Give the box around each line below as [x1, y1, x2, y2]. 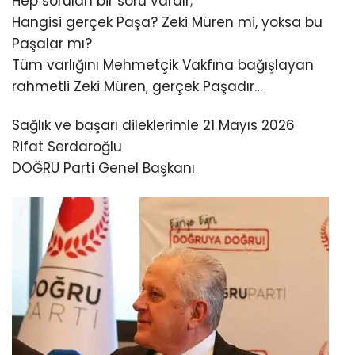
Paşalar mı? [12, 33, 92, 53]
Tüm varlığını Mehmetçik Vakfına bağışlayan [12, 55, 314, 74]
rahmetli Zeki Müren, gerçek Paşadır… [12, 76, 262, 96]
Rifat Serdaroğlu [12, 136, 122, 156]
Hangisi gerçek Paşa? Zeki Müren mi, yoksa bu [12, 12, 323, 32]
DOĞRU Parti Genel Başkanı [12, 158, 195, 177]
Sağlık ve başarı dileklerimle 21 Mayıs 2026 [12, 115, 295, 135]
